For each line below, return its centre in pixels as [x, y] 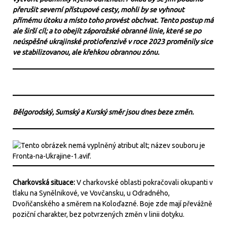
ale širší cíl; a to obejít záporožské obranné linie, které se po [107, 31]
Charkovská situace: [45, 182]
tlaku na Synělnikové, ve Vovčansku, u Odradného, [91, 193]
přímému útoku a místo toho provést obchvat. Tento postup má [113, 20]
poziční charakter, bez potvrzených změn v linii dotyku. [99, 214]
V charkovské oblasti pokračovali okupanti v [145, 182]
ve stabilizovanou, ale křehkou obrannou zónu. [86, 52]
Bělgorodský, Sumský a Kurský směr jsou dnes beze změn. [103, 112]
